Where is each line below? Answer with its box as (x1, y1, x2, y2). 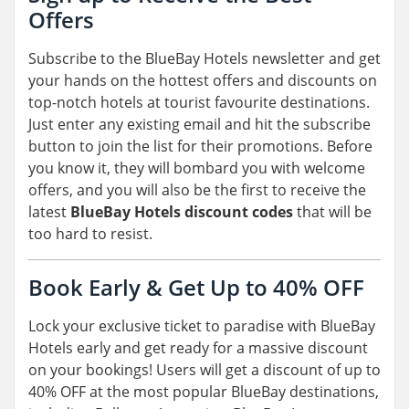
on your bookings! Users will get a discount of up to (28, 360, 381, 381)
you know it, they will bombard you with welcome (28, 158, 365, 179)
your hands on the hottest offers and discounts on (28, 70, 377, 91)
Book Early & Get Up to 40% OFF (28, 272, 364, 303)
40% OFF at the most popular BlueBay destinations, (28, 382, 379, 403)
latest (28, 202, 70, 223)
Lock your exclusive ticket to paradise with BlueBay (28, 316, 375, 337)
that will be (293, 202, 372, 223)
